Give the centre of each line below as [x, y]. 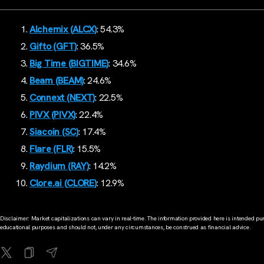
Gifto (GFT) [53, 47]
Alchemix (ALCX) [63, 29]
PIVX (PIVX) [53, 115]
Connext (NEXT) [62, 98]
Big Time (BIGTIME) [69, 64]
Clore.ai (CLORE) [63, 183]
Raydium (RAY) [59, 166]
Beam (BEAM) [57, 81]
